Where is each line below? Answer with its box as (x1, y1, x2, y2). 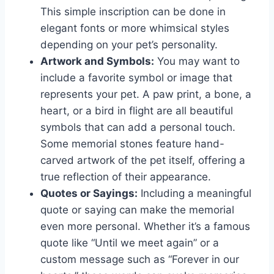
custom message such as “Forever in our (40, 253, 239, 266)
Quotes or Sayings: (40, 187, 138, 200)
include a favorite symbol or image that (40, 72, 232, 84)
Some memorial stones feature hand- (40, 138, 224, 150)
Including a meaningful (138, 187, 251, 200)
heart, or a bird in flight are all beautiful (40, 105, 233, 117)
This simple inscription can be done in (40, 6, 226, 18)
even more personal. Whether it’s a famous (40, 220, 250, 233)
